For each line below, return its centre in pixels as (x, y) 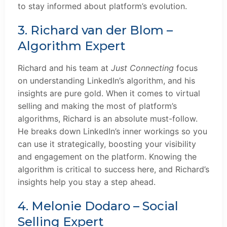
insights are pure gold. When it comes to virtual (109, 93)
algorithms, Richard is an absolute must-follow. (108, 118)
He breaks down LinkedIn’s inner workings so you (112, 131)
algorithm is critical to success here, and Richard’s (113, 169)
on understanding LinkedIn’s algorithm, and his (106, 80)
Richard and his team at (64, 68)
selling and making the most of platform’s (97, 106)
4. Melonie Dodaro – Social (98, 206)
